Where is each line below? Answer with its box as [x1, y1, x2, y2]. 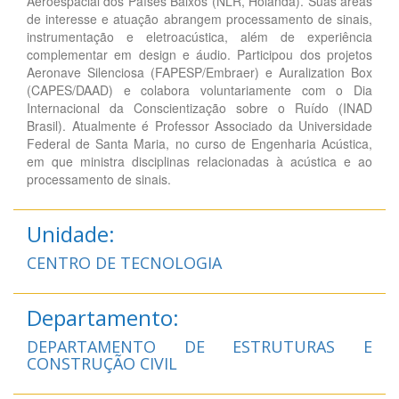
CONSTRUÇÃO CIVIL [27, 352, 177, 374]
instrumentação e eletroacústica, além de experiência [27, 27, 372, 45]
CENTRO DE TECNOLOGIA [27, 251, 222, 273]
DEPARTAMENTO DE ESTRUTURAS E [27, 335, 372, 357]
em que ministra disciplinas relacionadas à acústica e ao [27, 151, 372, 170]
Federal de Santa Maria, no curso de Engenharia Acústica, [27, 134, 372, 152]
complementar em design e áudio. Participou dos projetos [27, 45, 372, 63]
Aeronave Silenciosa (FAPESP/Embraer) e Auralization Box [27, 62, 372, 81]
